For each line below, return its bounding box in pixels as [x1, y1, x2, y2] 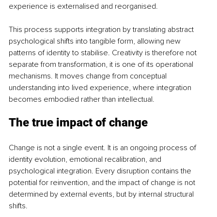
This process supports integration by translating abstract [9, 24, 196, 34]
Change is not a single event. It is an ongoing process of [9, 142, 198, 153]
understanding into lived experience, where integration [9, 82, 193, 93]
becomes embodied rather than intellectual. [9, 94, 155, 104]
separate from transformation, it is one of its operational [9, 59, 195, 69]
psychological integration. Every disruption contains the [9, 166, 193, 176]
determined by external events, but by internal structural [9, 189, 196, 199]
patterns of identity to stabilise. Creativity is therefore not [9, 47, 199, 58]
